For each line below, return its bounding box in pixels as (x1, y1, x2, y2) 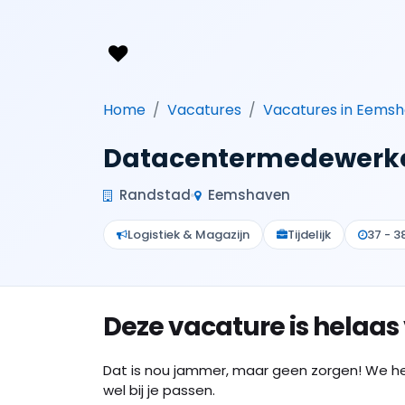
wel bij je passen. (103, 381, 215, 400)
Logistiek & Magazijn (127, 226, 250, 243)
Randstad (116, 185, 191, 204)
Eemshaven (204, 185, 290, 204)
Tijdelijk (287, 226, 331, 243)
